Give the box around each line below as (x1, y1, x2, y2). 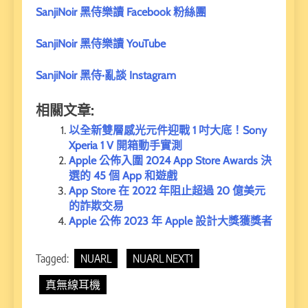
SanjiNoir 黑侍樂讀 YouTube (36, 36, 166, 50)
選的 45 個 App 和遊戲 (69, 168, 177, 182)
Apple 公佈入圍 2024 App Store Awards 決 (69, 153, 272, 167)
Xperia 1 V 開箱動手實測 (69, 138, 182, 152)
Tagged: (36, 251, 71, 265)
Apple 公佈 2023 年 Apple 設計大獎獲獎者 (69, 214, 272, 228)
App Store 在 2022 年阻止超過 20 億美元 (69, 184, 265, 197)
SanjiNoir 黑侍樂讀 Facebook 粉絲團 (36, 5, 206, 19)
